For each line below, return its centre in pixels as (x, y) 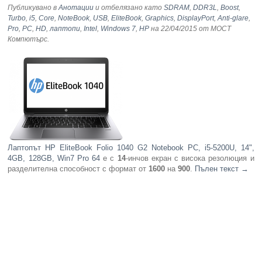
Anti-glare (233, 18)
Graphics (160, 18)
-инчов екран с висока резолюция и (190, 158)
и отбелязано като (129, 8)
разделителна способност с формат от (78, 169)
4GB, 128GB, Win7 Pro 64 (54, 158)
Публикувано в (33, 8)
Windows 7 (118, 29)
